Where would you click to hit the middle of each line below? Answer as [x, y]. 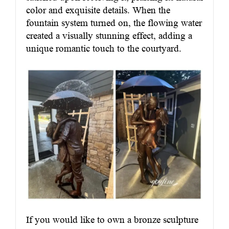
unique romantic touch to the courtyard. [104, 48]
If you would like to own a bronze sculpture [112, 220]
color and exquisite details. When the [98, 10]
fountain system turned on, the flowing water [114, 22]
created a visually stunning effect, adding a [109, 35]
